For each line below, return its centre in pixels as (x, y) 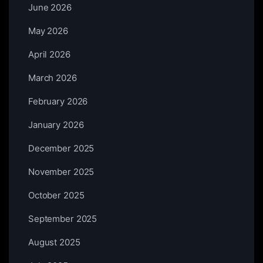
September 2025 (63, 219)
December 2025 (61, 148)
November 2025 (61, 172)
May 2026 (48, 31)
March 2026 (53, 78)
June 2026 (50, 7)
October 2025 (56, 195)
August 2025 (54, 242)
